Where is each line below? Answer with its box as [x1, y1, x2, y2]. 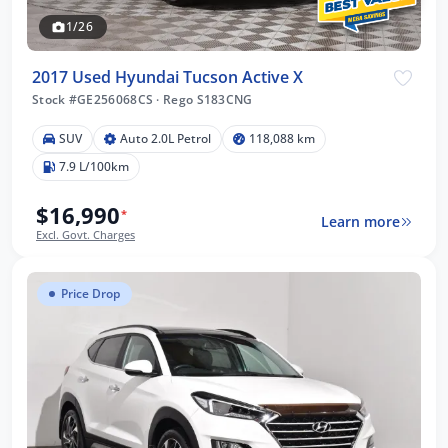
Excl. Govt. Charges [36, 226, 135, 242]
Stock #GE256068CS [32, 90, 157, 108]
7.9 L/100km [59, 157, 129, 175]
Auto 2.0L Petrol [120, 129, 211, 147]
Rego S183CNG [159, 90, 253, 108]
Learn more [320, 212, 400, 232]
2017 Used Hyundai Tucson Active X [32, 65, 303, 88]
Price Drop [61, 284, 120, 302]
